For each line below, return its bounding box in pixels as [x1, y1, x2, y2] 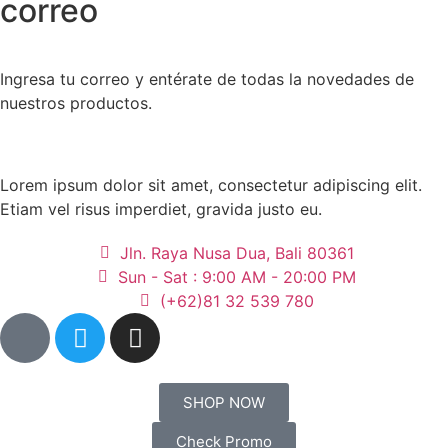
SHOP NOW [183, 393, 265, 413]
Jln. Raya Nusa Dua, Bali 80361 [119, 243, 354, 264]
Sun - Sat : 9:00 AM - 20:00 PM [117, 267, 356, 288]
